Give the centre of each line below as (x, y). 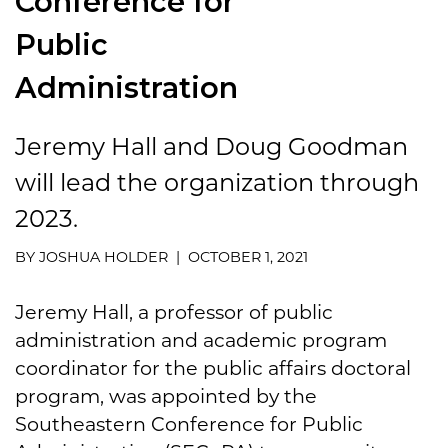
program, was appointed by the (166, 395)
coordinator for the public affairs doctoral (213, 367)
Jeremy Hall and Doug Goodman (211, 146)
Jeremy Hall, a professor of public (174, 311)
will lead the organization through (217, 182)
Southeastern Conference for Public (189, 423)
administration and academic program (201, 339)
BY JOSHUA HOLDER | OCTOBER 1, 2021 (161, 256)
